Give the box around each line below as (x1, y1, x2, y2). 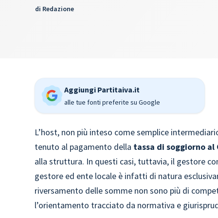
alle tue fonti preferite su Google (64, 98, 161, 107)
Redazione (42, 4, 74, 13)
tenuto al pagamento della (35, 141, 134, 152)
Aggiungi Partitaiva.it (64, 85, 140, 94)
